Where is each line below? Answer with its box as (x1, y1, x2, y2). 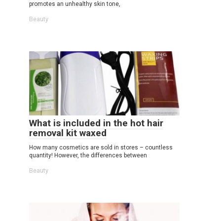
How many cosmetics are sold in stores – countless (29, 144, 173, 151)
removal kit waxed (29, 127, 107, 139)
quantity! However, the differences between (29, 151, 147, 159)
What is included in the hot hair (29, 117, 163, 129)
